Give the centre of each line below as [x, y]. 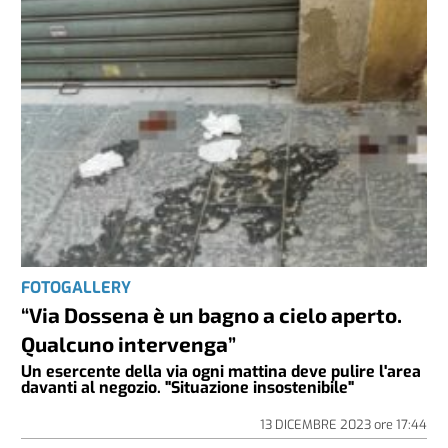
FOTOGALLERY [76, 287]
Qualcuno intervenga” [129, 343]
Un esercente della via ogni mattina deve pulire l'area [221, 371]
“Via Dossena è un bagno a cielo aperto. [212, 314]
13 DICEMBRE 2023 [316, 424]
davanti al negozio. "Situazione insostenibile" [188, 387]
